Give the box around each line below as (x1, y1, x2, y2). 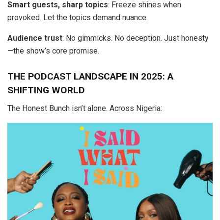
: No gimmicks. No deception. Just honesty (62, 33, 209, 43)
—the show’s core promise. (7, 46, 99, 55)
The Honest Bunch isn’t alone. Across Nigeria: (7, 103, 162, 113)
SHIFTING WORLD (7, 84, 85, 96)
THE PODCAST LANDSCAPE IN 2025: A (7, 71, 173, 82)
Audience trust (7, 33, 62, 43)
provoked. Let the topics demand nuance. (7, 12, 148, 22)
